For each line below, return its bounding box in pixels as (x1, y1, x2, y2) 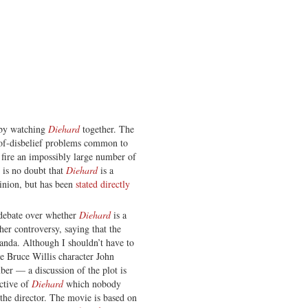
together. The (80, 122, 134, 135)
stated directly (76, 177, 130, 190)
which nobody (63, 276, 121, 290)
